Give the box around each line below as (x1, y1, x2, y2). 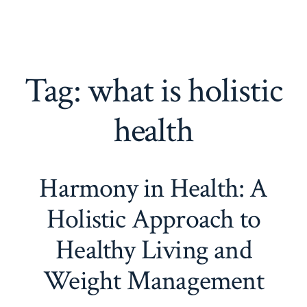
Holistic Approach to (46, 201, 261, 237)
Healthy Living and (56, 232, 251, 268)
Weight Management (43, 262, 264, 299)
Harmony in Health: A (39, 170, 268, 206)
